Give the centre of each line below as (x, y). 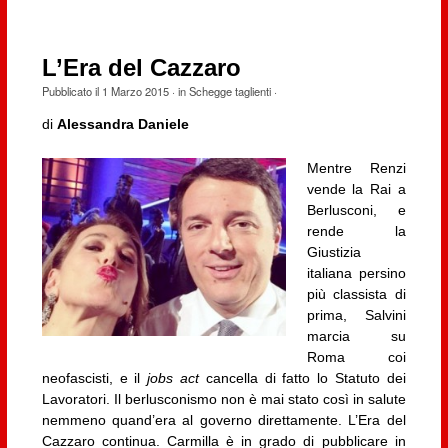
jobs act (173, 377)
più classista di (356, 293)
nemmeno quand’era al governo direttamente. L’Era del (223, 419)
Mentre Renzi (356, 167)
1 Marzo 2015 (135, 91)
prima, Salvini (356, 314)
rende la (356, 230)
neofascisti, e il (94, 377)
